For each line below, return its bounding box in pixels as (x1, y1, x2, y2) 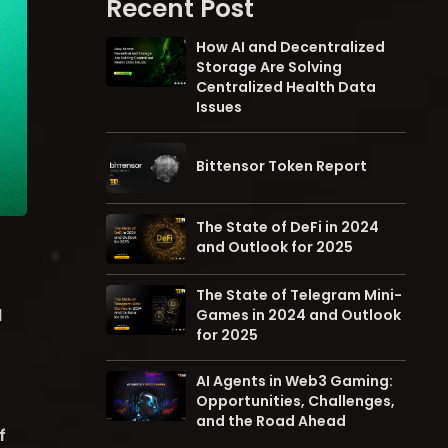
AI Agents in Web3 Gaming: (196, 371, 393, 391)
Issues (196, 97, 242, 117)
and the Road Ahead (196, 411, 346, 431)
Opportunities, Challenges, (196, 391, 395, 411)
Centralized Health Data (196, 77, 376, 97)
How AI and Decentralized (196, 37, 385, 57)
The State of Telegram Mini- (196, 285, 402, 305)
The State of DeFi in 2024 (196, 216, 379, 237)
